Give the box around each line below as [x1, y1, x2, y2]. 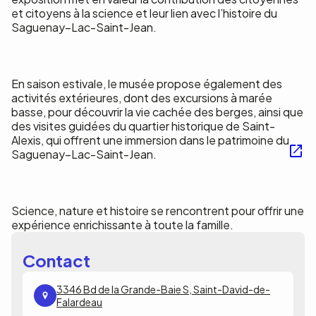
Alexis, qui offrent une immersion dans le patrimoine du [11, 133, 289, 147]
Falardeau [56, 296, 102, 308]
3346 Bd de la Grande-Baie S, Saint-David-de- [56, 283, 270, 296]
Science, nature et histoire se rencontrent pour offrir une [11, 203, 304, 218]
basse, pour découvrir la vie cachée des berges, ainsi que [11, 104, 303, 119]
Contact [23, 250, 90, 271]
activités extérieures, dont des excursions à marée [11, 90, 272, 105]
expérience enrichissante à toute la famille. [11, 217, 233, 232]
